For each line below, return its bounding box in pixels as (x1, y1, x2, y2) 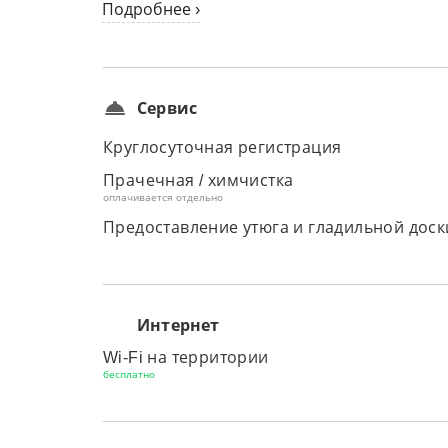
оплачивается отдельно (103, 192, 223, 203)
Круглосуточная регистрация (103, 139, 342, 156)
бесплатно (103, 369, 155, 380)
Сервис (137, 97, 198, 119)
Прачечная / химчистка (103, 172, 294, 189)
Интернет (137, 314, 220, 336)
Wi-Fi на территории (103, 349, 269, 366)
